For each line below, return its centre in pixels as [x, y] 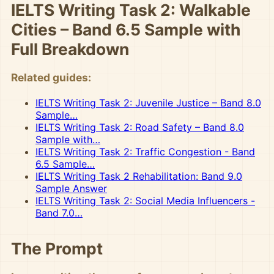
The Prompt [57, 248]
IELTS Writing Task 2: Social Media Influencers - [145, 201]
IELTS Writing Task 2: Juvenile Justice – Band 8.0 [148, 103]
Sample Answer [71, 188]
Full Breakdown [70, 49]
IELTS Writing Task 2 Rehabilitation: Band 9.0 [139, 176]
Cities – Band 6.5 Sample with [126, 29]
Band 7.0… [59, 213]
